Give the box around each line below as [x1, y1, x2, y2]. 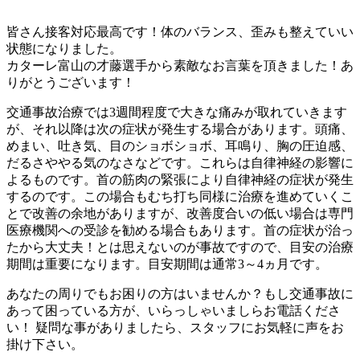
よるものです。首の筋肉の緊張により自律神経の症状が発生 [6, 173, 354, 187]
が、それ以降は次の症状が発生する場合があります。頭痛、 [6, 122, 354, 137]
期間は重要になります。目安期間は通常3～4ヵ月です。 [6, 257, 328, 272]
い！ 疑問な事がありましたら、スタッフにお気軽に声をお [6, 321, 344, 335]
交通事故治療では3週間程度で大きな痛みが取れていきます [6, 105, 347, 120]
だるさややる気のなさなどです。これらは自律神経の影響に [6, 156, 354, 170]
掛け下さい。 [6, 337, 84, 352]
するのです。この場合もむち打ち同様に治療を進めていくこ [6, 190, 354, 204]
